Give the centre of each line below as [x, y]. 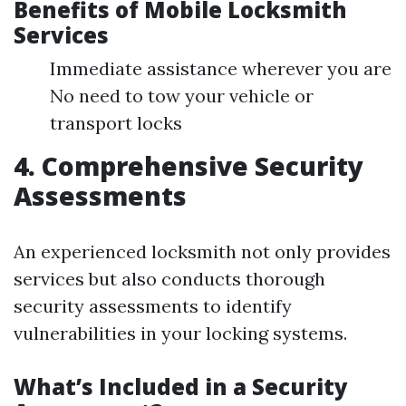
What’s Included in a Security [181, 387]
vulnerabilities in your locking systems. [180, 333]
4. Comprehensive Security [188, 166]
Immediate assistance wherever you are [221, 68]
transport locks [116, 123]
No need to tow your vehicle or [182, 96]
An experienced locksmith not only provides [202, 251]
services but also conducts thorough [169, 279]
